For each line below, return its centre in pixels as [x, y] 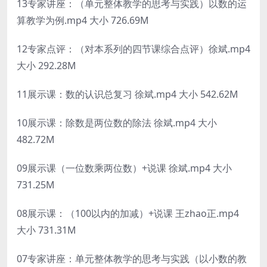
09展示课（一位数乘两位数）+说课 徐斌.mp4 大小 [124, 168]
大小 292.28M [46, 65]
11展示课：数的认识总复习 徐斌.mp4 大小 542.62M [128, 94]
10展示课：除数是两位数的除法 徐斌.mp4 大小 [117, 122]
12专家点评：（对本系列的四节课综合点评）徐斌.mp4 [133, 49]
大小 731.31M [46, 230]
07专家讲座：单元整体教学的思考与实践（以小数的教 [132, 258]
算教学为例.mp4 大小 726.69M [83, 20]
